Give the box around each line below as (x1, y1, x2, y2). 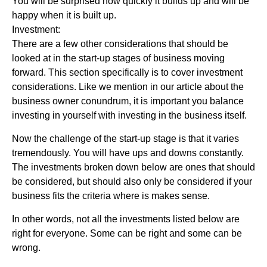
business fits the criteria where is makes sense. (12, 190, 210, 201)
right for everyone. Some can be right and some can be (12, 228, 242, 238)
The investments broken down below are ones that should (12, 162, 255, 172)
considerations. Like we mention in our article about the (12, 81, 244, 92)
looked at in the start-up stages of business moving (12, 52, 225, 63)
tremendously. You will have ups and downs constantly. (12, 147, 244, 158)
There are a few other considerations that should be (12, 38, 228, 49)
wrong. (12, 242, 41, 253)
